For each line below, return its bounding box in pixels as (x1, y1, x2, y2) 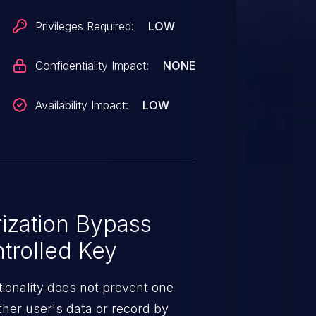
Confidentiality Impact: (35, 59, 150, 73)
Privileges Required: (35, 19, 135, 33)
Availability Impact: (35, 98, 129, 112)
